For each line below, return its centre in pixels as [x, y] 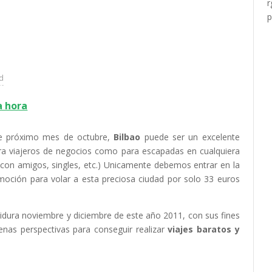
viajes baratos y [204, 229]
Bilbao [127, 137]
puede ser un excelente [190, 137]
